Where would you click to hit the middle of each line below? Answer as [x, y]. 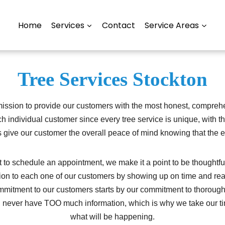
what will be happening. [113, 216]
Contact [119, 25]
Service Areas [172, 25]
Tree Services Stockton [113, 79]
